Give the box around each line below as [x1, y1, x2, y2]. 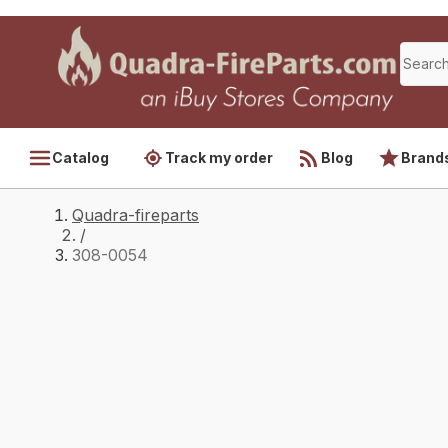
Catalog [52, 149, 109, 166]
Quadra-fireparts [72, 205, 199, 225]
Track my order [165, 149, 273, 166]
